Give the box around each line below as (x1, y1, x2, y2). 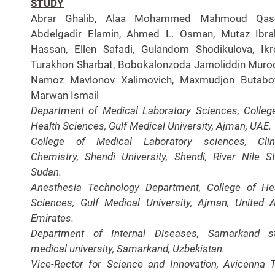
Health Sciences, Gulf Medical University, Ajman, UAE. (31, 119, 271, 132)
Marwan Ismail (31, 88, 99, 101)
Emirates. (31, 211, 74, 224)
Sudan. (31, 165, 61, 178)
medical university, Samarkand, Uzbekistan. (31, 242, 225, 255)
